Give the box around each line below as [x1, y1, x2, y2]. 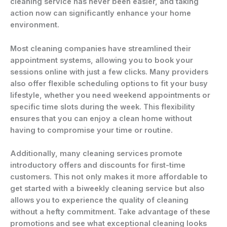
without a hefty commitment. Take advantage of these [10, 207, 210, 216]
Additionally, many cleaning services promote [10, 148, 182, 158]
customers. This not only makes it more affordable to [10, 172, 208, 181]
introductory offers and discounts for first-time [10, 160, 185, 170]
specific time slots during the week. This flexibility [10, 102, 195, 111]
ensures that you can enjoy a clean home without [10, 113, 192, 123]
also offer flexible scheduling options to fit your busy [10, 79, 208, 88]
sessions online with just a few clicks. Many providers [10, 67, 208, 77]
